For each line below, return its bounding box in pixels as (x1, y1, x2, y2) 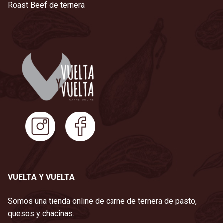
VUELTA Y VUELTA (8, 172, 75, 182)
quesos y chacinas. (8, 208, 74, 218)
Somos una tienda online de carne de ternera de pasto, (8, 196, 197, 206)
